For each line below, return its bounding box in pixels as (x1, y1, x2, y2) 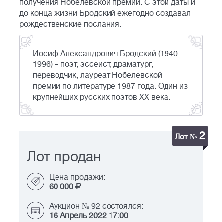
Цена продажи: (49, 173, 105, 182)
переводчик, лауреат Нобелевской (33, 71, 162, 80)
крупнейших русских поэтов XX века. (33, 93, 170, 102)
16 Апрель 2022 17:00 (49, 211, 128, 221)
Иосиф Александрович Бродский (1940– (33, 49, 182, 58)
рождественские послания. (19, 20, 121, 29)
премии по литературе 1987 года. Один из (33, 82, 188, 91)
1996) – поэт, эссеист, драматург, (33, 60, 153, 69)
